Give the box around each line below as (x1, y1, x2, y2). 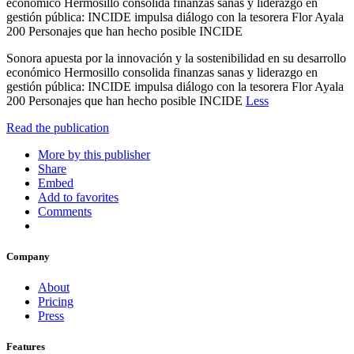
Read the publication (6, 120, 109, 134)
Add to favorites (38, 190, 119, 204)
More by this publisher (38, 147, 150, 161)
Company (6, 250, 50, 263)
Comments (38, 204, 92, 218)
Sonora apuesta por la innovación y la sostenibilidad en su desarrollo (6, 51, 346, 65)
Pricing (38, 295, 73, 309)
